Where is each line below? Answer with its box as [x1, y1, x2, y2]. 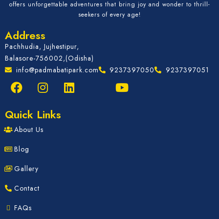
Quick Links [5, 106, 61, 122]
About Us [14, 124, 44, 134]
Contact [14, 183, 40, 193]
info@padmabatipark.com [16, 65, 99, 75]
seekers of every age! [78, 10, 141, 19]
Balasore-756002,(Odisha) [5, 53, 94, 63]
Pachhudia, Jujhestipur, [5, 41, 79, 51]
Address [5, 27, 45, 43]
